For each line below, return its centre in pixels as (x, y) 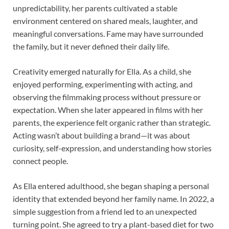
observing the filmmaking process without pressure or (107, 97)
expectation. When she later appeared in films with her (108, 109)
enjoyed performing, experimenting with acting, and (103, 84)
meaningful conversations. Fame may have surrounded (108, 33)
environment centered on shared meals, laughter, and (105, 20)
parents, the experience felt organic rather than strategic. (112, 122)
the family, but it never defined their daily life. (91, 46)
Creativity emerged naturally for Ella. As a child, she (102, 71)
